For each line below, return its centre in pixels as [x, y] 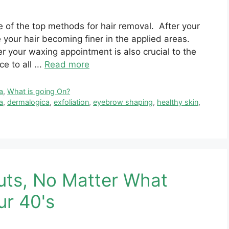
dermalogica [29, 102]
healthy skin [178, 102]
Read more [67, 65]
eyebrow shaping [123, 102]
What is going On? [39, 91]
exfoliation [72, 102]
